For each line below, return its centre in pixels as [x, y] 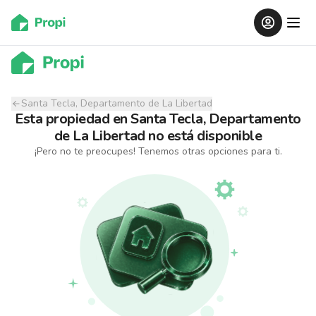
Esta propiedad [62, 119]
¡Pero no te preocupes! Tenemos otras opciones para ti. [158, 151]
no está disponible [205, 136]
